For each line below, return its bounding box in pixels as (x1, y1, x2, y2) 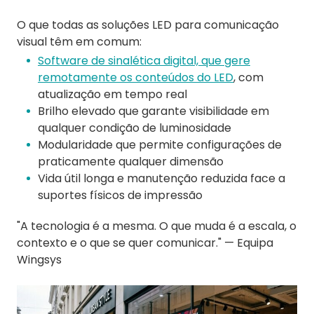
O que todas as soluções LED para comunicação (17, 17, 279, 34)
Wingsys (17, 252, 62, 268)
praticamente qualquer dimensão (38, 153, 224, 170)
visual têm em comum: (17, 34, 142, 50)
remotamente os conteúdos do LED (38, 69, 233, 86)
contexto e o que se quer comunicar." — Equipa (17, 235, 273, 252)
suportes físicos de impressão (38, 187, 203, 204)
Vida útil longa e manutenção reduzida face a (38, 170, 285, 187)
